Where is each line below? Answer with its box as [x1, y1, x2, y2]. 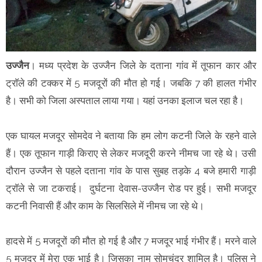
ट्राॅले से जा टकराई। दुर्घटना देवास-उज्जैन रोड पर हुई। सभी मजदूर [6, 182, 256, 194]
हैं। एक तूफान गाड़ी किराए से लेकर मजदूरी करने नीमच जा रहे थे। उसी [6, 147, 256, 159]
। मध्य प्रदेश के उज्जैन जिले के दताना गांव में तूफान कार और [29, 59, 256, 71]
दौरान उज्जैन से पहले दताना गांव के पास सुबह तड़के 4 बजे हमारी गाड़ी [6, 164, 256, 177]
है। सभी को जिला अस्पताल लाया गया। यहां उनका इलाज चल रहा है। [6, 94, 244, 106]
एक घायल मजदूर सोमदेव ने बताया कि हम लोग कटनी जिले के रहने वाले [6, 129, 256, 142]
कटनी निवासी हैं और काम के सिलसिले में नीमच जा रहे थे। [6, 199, 204, 212]
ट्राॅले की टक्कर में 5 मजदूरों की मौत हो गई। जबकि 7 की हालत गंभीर [6, 77, 256, 89]
